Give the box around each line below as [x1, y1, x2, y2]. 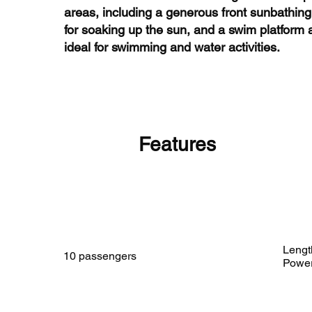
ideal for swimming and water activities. [64, 40, 280, 54]
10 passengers [63, 249, 136, 263]
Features [139, 133, 216, 155]
